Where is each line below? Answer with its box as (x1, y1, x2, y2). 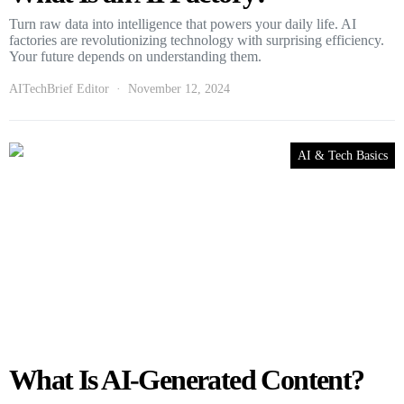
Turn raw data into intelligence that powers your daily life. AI (9, 15, 356, 32)
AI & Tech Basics (298, 148, 388, 162)
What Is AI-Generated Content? (9, 363, 364, 396)
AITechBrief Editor (9, 81, 109, 96)
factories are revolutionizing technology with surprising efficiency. (9, 32, 384, 48)
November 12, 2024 (128, 81, 230, 96)
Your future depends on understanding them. (9, 48, 262, 64)
